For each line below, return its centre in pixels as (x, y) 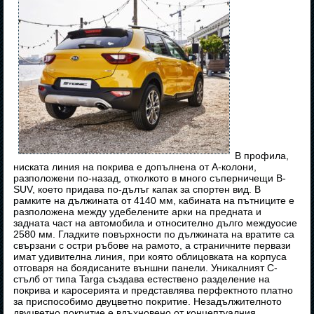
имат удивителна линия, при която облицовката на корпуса (150, 257)
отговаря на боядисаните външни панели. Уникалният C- (146, 268)
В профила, (262, 156)
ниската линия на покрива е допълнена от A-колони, (135, 167)
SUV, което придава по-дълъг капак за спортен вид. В (137, 190)
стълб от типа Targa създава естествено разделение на (142, 279)
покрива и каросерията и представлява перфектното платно (153, 291)
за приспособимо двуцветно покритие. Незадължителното (148, 302)
